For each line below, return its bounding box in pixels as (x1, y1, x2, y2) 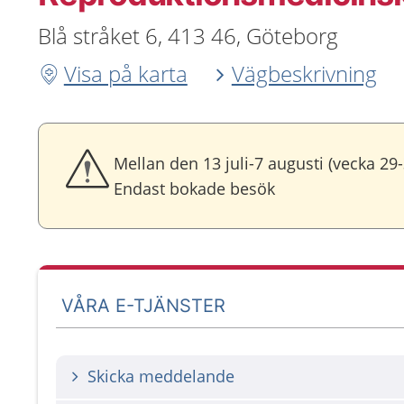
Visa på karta (63, 59, 188, 88)
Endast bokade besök (114, 178, 275, 199)
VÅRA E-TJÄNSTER (61, 294, 226, 317)
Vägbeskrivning (231, 59, 377, 88)
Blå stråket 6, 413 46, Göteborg (38, 21, 338, 50)
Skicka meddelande (87, 365, 234, 387)
